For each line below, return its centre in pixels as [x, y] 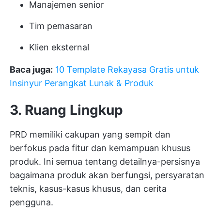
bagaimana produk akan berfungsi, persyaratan [107, 175]
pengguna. [31, 202]
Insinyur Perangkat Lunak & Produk [82, 83]
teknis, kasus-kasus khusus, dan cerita [88, 188]
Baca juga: [31, 69]
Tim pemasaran [61, 26]
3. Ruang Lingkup [66, 110]
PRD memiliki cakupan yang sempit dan [90, 134]
